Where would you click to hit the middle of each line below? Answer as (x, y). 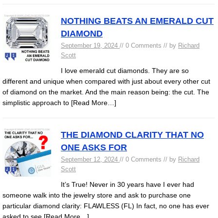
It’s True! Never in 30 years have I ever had (127, 184)
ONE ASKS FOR (94, 147)
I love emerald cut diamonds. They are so (125, 71)
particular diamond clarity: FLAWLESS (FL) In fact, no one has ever (106, 206)
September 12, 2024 (90, 159)
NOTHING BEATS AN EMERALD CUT (137, 21)
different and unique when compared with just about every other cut (106, 81)
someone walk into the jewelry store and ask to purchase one (97, 195)
